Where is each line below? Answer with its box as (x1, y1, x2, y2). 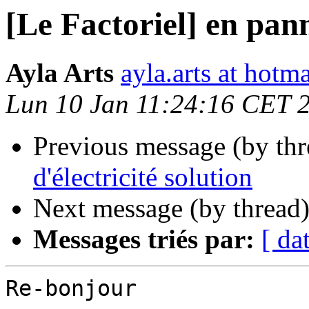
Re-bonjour (6, 276, 137, 301)
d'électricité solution (33, 162, 252, 192)
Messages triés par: (33, 224, 255, 255)
